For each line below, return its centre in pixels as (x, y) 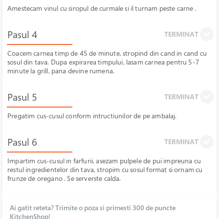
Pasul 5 (22, 97)
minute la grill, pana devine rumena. (61, 71)
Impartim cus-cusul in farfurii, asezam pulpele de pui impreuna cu (104, 161)
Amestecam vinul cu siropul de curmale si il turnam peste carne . (102, 8)
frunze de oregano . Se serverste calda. (64, 178)
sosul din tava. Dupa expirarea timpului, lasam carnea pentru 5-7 (103, 62)
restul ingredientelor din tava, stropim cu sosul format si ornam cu (105, 169)
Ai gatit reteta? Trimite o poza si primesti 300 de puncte (93, 208)
